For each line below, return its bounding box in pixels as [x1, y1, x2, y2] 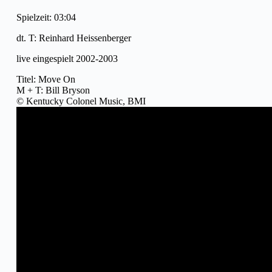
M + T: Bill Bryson [16, 84, 90, 95]
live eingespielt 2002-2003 [16, 53, 118, 64]
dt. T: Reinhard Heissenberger [16, 32, 131, 43]
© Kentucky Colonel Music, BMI [16, 95, 146, 106]
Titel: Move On [16, 73, 75, 84]
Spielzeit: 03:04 [16, 12, 76, 22]
